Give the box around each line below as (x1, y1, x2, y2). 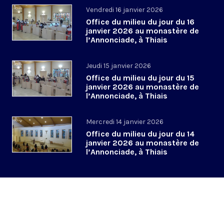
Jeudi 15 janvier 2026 (86, 61, 151, 70)
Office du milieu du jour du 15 (86, 73, 194, 83)
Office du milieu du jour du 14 (86, 129, 194, 139)
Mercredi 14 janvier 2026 (86, 117, 163, 126)
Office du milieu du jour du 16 (86, 17, 194, 27)
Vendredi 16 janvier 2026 (86, 5, 163, 14)
